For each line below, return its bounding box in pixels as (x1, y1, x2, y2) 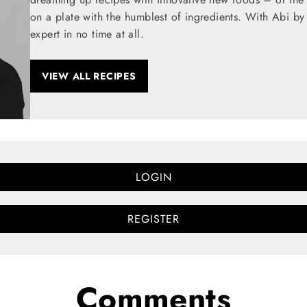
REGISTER (127, 210, 180, 227)
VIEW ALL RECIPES (42, 69, 136, 84)
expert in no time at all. (30, 26, 144, 42)
